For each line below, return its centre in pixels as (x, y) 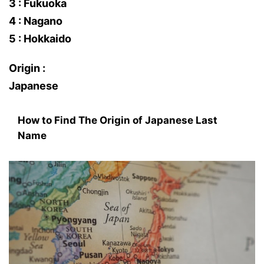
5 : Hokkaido (40, 39)
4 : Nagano (36, 21)
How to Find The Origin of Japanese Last (118, 120)
